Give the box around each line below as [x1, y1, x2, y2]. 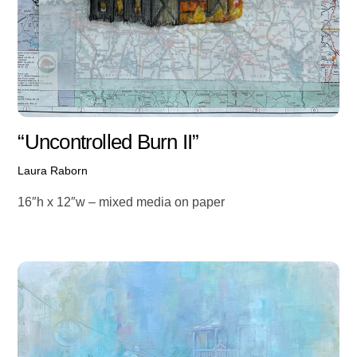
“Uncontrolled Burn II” [18, 131, 199, 154]
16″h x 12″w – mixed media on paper [18, 194, 226, 209]
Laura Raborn [18, 164, 88, 178]
